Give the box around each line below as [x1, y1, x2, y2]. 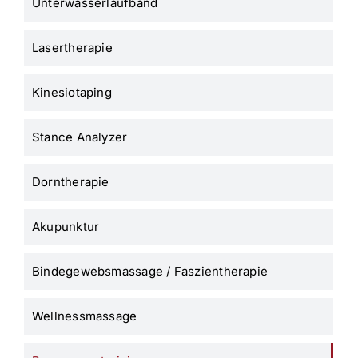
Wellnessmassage [32, 308, 137, 324]
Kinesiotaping [32, 85, 112, 101]
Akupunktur [32, 219, 100, 235]
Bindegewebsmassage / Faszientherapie [32, 264, 268, 280]
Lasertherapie [32, 40, 113, 56]
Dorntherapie [32, 174, 109, 190]
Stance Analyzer [32, 129, 128, 145]
